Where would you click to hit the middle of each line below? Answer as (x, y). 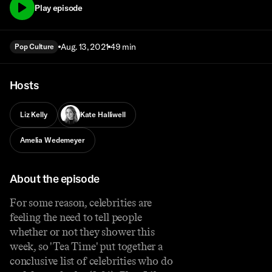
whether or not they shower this (82, 232)
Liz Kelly (34, 115)
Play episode (59, 8)
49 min (123, 47)
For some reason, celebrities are (81, 202)
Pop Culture (34, 47)
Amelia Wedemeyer (53, 140)
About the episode (55, 178)
